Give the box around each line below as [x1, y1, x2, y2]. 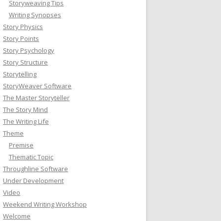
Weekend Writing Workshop [3, 199, 87, 209]
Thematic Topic [9, 152, 53, 161]
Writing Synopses [9, 10, 61, 19]
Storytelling [3, 69, 37, 78]
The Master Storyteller [3, 93, 70, 102]
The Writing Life [3, 116, 49, 126]
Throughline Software [3, 164, 68, 173]
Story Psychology [3, 45, 54, 55]
